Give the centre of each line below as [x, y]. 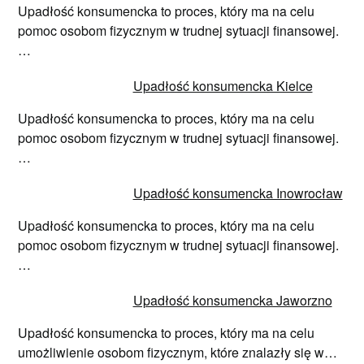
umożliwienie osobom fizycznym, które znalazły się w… [178, 352]
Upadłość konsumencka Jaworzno [232, 300]
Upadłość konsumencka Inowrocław [238, 193]
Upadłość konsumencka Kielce [223, 85]
